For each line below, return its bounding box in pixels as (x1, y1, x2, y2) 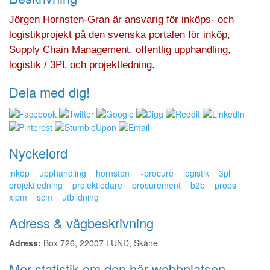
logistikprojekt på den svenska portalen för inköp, (9, 29, 230, 41)
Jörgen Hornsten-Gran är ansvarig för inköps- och (9, 14, 234, 26)
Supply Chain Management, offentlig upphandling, (9, 44, 231, 56)
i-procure (139, 166, 174, 179)
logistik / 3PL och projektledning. (9, 59, 155, 71)
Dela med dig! (9, 83, 90, 102)
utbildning (62, 190, 99, 203)
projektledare (72, 178, 122, 191)
